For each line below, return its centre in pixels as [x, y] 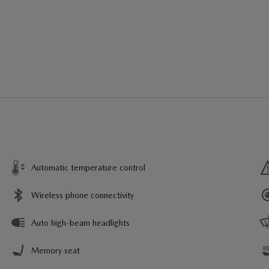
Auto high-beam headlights [80, 223]
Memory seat [56, 250]
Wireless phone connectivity [83, 195]
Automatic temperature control [88, 168]
